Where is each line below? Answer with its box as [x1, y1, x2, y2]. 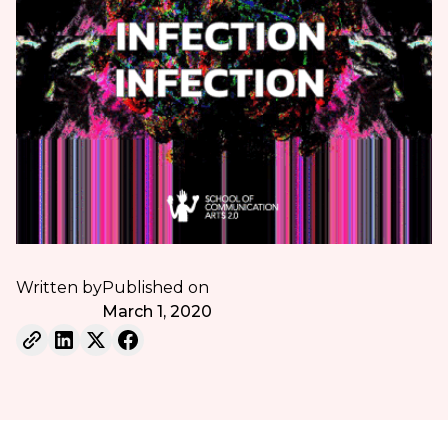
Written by [15, 277, 102, 297]
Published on [101, 277, 209, 297]
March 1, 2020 [101, 301, 212, 321]
